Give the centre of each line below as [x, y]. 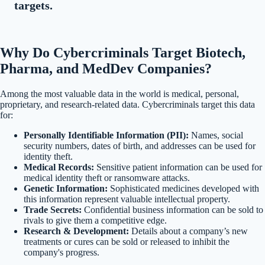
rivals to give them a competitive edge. [95, 220]
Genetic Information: [66, 188]
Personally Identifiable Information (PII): [106, 135]
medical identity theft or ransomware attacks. [107, 177]
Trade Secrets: [53, 209]
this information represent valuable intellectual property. [127, 199]
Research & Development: [76, 231]
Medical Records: [59, 167]
